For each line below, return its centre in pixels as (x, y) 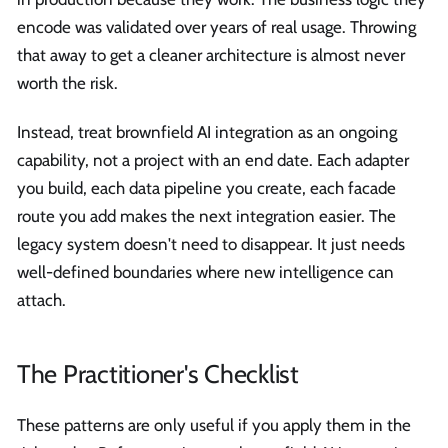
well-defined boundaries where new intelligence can (205, 272)
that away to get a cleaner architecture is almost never (211, 54)
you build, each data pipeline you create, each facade (206, 188)
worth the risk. (67, 82)
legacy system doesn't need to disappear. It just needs (211, 244)
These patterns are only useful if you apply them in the (214, 424)
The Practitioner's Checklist (158, 373)
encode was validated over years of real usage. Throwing (216, 26)
